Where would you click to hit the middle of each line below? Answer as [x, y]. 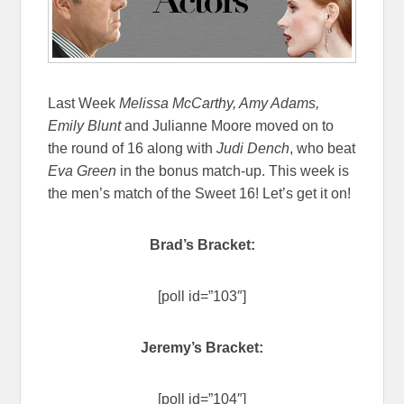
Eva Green [84, 171]
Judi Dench [253, 149]
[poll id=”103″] [202, 297]
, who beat [323, 149]
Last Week [84, 104]
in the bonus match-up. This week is [235, 171]
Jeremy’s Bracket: [202, 348]
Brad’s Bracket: [202, 245]
